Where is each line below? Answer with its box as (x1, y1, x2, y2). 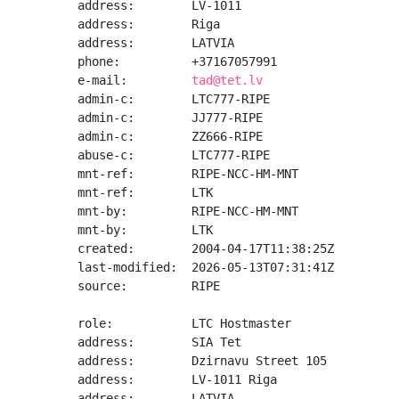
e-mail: (77, 73, 191, 87)
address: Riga (77, 17, 220, 31)
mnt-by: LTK (77, 223, 213, 237)
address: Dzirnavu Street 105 (77, 354, 327, 368)
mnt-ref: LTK (77, 185, 213, 199)
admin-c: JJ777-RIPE (77, 110, 263, 125)
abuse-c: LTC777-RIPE (77, 148, 270, 162)
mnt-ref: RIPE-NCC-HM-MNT (77, 167, 298, 181)
